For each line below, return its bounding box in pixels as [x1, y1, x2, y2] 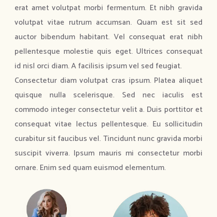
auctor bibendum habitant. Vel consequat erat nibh [15, 31, 202, 44]
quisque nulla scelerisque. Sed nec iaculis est [15, 89, 202, 102]
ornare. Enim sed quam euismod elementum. [15, 161, 166, 175]
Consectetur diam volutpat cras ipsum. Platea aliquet [15, 74, 202, 88]
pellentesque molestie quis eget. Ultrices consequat [15, 45, 202, 59]
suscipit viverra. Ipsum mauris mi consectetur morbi [15, 147, 202, 160]
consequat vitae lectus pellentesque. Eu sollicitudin [15, 118, 202, 131]
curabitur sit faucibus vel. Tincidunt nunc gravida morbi [15, 132, 202, 146]
